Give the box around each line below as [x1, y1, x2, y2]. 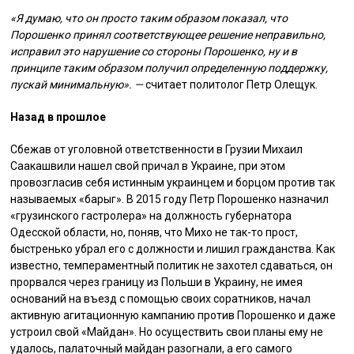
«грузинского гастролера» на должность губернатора [10, 209, 292, 222]
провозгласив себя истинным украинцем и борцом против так [10, 176, 336, 189]
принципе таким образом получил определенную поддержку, [10, 62, 329, 74]
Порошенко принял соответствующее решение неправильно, [10, 28, 326, 41]
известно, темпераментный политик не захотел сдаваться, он [10, 259, 333, 272]
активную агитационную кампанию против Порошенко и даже [10, 309, 337, 322]
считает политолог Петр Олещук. [143, 78, 318, 91]
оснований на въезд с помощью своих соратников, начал [10, 292, 311, 305]
